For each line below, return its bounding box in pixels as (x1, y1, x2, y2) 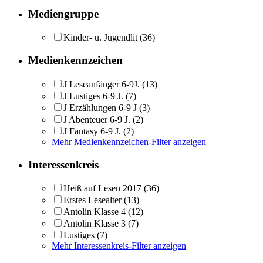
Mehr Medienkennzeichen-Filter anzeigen (52, 136, 206, 147)
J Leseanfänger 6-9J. (63, 79, 140, 89)
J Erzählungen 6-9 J (63, 102, 137, 113)
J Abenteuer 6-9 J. (63, 114, 130, 124)
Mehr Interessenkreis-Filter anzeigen (52, 241, 186, 251)
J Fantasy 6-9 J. (63, 126, 121, 136)
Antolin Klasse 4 (63, 207, 126, 217)
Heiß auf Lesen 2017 (63, 183, 141, 194)
